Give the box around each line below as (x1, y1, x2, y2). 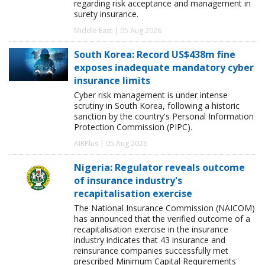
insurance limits (74, 74, 150, 88)
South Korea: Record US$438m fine (74, 48, 235, 62)
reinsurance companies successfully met (74, 245, 228, 257)
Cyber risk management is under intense (74, 89, 228, 101)
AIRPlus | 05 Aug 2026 (74, 138, 147, 149)
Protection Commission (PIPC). (74, 121, 192, 133)
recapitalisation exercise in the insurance (74, 224, 228, 235)
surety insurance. (74, 8, 138, 20)
